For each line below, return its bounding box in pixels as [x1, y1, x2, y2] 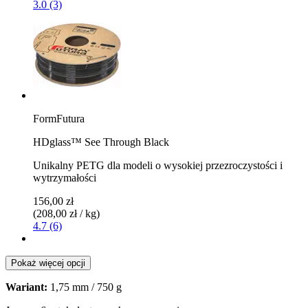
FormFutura [33, 112, 85, 124]
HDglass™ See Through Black [33, 135, 169, 148]
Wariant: [5, 280, 47, 293]
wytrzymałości [33, 171, 96, 184]
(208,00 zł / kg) [33, 207, 100, 219]
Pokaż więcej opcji [11, 257, 85, 268]
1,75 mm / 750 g [47, 280, 122, 293]
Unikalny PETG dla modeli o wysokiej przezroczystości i [33, 159, 283, 171]
